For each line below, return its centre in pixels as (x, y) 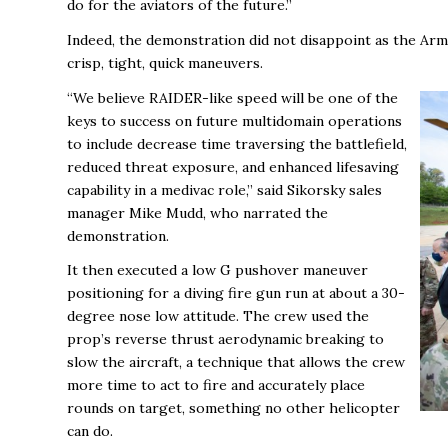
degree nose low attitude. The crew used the (218, 316)
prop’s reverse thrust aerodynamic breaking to (225, 339)
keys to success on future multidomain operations (234, 120)
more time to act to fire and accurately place (216, 385)
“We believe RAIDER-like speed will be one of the (232, 97)
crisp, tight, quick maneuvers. (165, 62)
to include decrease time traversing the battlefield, (237, 143)
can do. (90, 431)
